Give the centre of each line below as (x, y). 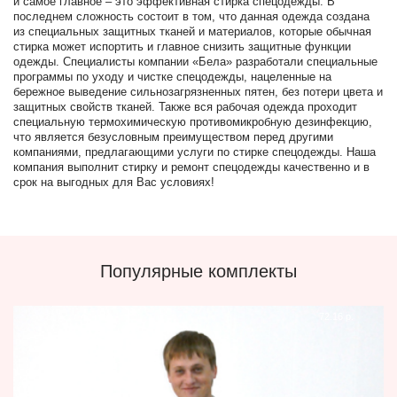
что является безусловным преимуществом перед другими (173, 137)
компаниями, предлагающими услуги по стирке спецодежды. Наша (195, 152)
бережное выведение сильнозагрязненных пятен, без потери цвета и (198, 92)
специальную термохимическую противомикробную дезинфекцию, (193, 122)
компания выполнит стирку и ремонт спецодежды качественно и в (191, 167)
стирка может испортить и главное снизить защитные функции (182, 47)
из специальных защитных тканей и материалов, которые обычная (192, 31)
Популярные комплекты (198, 271)
